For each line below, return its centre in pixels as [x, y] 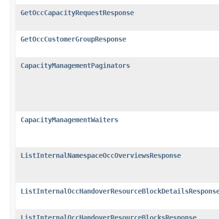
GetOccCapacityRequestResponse [77, 12]
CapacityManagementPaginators [75, 65]
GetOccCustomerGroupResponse [73, 39]
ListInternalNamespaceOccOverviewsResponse [101, 155]
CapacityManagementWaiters [69, 120]
